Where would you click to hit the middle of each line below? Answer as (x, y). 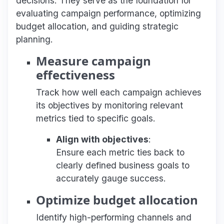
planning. (34, 39)
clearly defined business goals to (123, 165)
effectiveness (75, 74)
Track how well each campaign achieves (119, 92)
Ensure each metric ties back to (120, 152)
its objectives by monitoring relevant (109, 105)
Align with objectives (102, 139)
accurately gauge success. (111, 178)
